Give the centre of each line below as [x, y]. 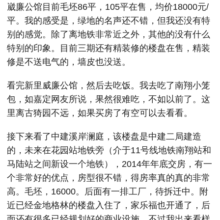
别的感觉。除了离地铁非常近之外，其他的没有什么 [109, 34]
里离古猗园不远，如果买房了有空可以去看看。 [100, 113]
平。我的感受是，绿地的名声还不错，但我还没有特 [109, 21]
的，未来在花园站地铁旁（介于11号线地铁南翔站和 [109, 150]
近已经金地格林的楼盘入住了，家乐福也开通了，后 [109, 205]
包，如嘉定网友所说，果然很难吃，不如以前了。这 [109, 99]
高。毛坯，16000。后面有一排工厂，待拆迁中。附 [108, 192]
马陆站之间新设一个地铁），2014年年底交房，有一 [110, 164]
